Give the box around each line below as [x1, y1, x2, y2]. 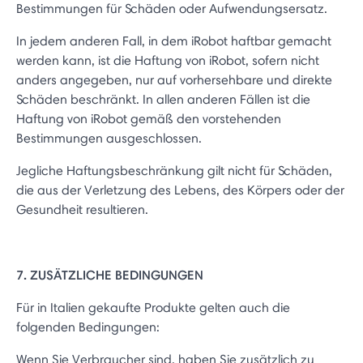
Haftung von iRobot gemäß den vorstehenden [16, 111, 281, 126]
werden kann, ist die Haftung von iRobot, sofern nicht [16, 53, 319, 68]
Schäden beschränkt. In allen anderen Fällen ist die [16, 92, 310, 107]
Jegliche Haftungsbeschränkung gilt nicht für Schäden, [16, 163, 332, 178]
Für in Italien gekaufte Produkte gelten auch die [16, 300, 290, 315]
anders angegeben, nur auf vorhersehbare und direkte [16, 72, 332, 88]
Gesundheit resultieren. [16, 202, 148, 217]
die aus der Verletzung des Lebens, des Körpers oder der [16, 182, 344, 198]
